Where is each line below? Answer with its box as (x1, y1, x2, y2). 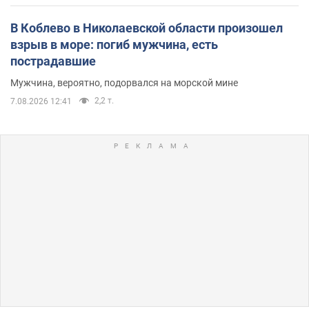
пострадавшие (10, 54, 96, 68)
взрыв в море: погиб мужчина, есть (10, 37, 218, 52)
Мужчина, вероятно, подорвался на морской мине (10, 77, 238, 88)
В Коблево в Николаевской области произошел (10, 21, 283, 35)
